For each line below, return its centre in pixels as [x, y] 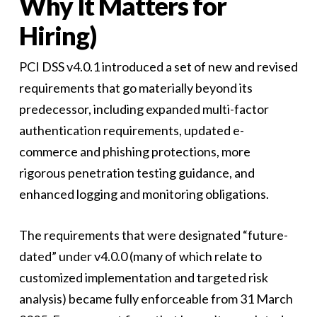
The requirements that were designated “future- [153, 235]
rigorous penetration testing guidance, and [137, 173]
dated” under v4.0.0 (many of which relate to [140, 256]
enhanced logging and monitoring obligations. [144, 194]
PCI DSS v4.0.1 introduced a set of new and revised [158, 67]
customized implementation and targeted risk [143, 277]
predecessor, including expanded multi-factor [144, 109]
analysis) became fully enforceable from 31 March [156, 299]
